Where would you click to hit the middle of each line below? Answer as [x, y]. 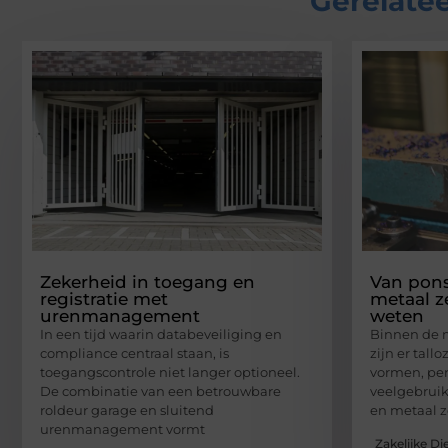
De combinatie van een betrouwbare [160, 391]
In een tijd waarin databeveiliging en [161, 334]
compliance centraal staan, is [134, 353]
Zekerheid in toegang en [147, 282]
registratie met [104, 299]
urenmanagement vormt [122, 429]
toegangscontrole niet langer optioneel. [170, 372]
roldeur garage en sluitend [127, 410]
